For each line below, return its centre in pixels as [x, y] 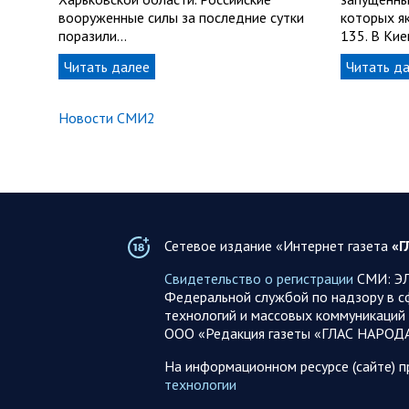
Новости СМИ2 [107, 118]
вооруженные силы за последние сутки [181, 18]
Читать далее [107, 67]
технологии [200, 385]
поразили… [93, 36]
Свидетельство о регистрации [258, 279]
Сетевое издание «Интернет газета [278, 246]
